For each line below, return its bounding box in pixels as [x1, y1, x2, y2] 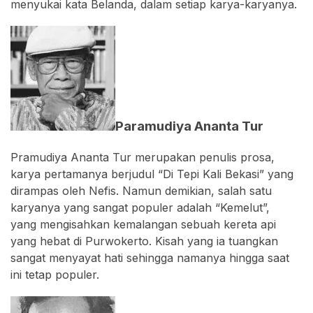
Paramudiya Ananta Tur [115, 117, 263, 134]
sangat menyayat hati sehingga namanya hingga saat [10, 251, 289, 265]
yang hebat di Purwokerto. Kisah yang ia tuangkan [10, 234, 278, 249]
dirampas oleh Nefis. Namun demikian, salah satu [10, 184, 272, 198]
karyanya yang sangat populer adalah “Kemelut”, [10, 201, 270, 215]
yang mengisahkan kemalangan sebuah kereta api [10, 217, 276, 232]
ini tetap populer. [10, 268, 99, 282]
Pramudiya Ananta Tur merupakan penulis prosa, [10, 150, 275, 165]
